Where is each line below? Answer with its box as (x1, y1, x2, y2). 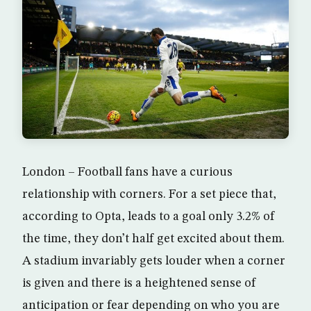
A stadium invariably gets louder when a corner (22, 255, 285, 268)
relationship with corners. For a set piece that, (22, 188, 276, 201)
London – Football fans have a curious (22, 166, 233, 179)
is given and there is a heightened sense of (22, 277, 256, 290)
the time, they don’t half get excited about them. (22, 233, 285, 246)
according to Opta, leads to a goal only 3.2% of (22, 210, 275, 224)
